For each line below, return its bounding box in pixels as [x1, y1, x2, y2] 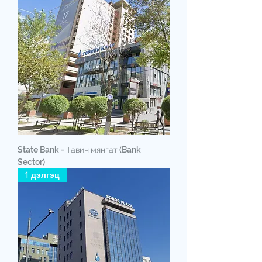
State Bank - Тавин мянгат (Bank [18, 144, 141, 154]
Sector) [18, 157, 45, 167]
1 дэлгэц [25, 169, 60, 180]
